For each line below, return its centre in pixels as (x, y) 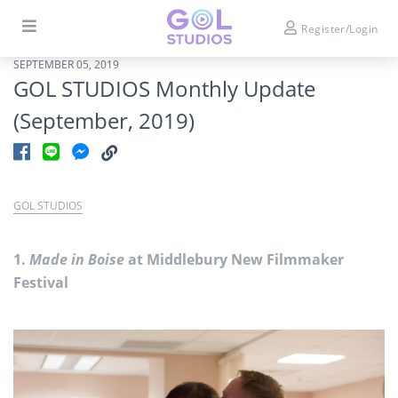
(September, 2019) (104, 120)
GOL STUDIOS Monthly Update (164, 88)
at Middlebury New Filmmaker (234, 259)
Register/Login (340, 28)
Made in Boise (77, 259)
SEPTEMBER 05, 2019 (66, 64)
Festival (41, 283)
